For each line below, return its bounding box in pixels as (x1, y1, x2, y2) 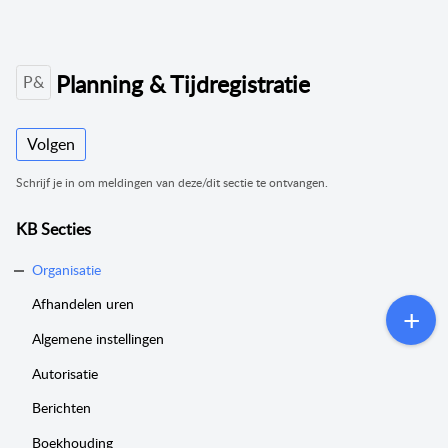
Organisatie (32, 259, 101, 279)
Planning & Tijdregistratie (56, 67, 310, 100)
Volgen (27, 133, 75, 156)
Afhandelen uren (32, 294, 134, 314)
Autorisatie (32, 363, 98, 383)
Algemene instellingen (32, 328, 164, 348)
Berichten (32, 398, 91, 418)
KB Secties (16, 218, 91, 241)
